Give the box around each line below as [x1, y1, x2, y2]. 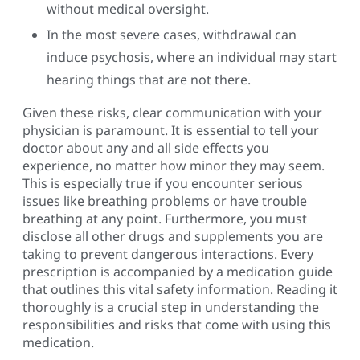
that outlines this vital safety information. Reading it [22, 280, 337, 299]
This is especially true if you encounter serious [22, 174, 303, 193]
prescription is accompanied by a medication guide [22, 263, 333, 281]
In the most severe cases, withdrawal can [47, 26, 297, 44]
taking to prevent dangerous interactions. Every [22, 245, 313, 264]
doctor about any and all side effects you [22, 139, 269, 157]
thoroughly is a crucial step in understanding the [22, 298, 319, 317]
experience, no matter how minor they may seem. [22, 157, 325, 175]
